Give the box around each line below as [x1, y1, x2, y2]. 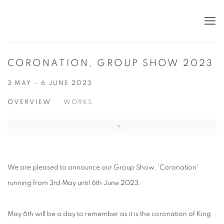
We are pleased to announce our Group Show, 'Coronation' [7, 164, 198, 171]
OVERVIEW [7, 99, 51, 106]
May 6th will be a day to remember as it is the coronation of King [7, 210, 211, 218]
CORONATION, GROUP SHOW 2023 [7, 58, 214, 68]
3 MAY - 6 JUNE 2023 [7, 80, 92, 87]
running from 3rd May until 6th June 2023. [7, 179, 141, 187]
